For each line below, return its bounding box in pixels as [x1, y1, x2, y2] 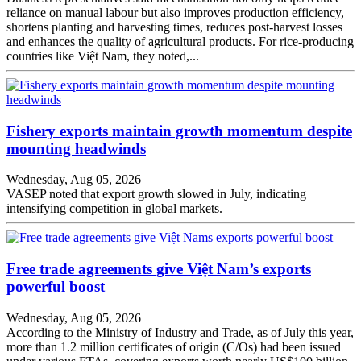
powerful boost [6, 277, 105, 295]
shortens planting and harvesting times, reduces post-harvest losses [6, 19, 342, 34]
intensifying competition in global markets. [6, 201, 222, 216]
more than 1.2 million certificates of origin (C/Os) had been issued [6, 339, 341, 354]
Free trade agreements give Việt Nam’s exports [6, 259, 311, 277]
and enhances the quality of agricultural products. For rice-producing [6, 34, 354, 48]
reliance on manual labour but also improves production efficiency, [6, 5, 344, 19]
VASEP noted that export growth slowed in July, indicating [6, 187, 306, 201]
